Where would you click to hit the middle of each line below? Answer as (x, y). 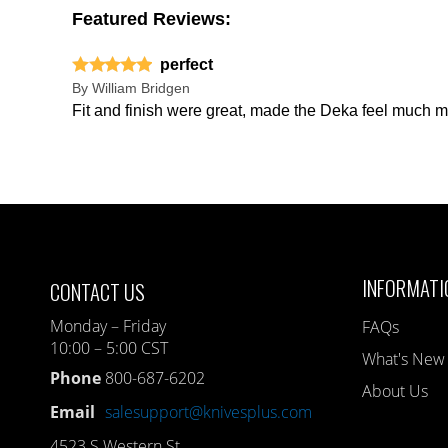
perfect (186, 64)
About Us (395, 390)
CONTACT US (98, 291)
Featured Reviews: (151, 18)
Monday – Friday (108, 325)
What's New (404, 358)
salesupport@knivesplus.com (209, 411)
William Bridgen (141, 87)
